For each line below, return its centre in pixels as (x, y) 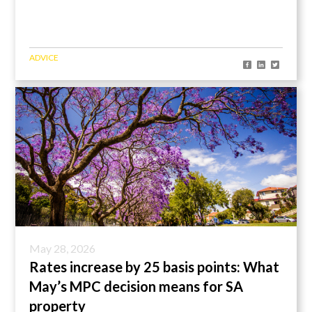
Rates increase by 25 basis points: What (155, 267)
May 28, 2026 (63, 249)
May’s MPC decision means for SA (136, 287)
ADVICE (44, 58)
